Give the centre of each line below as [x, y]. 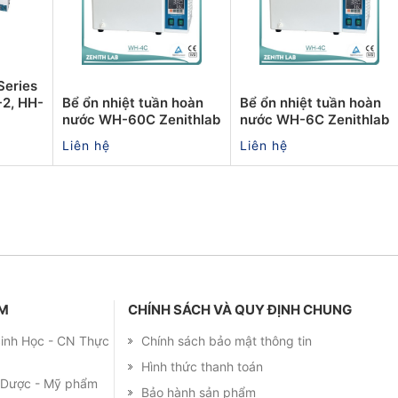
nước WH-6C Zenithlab [314, 119]
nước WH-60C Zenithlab [141, 119]
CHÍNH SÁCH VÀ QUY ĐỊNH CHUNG [240, 309]
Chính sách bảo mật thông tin [227, 340]
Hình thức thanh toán [202, 366]
